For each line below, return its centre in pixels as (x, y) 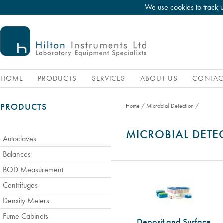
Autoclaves (20, 139)
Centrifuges (20, 185)
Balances (17, 154)
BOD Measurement (33, 169)
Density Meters (26, 200)
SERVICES (110, 78)
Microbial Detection (170, 106)
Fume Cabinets (26, 216)
